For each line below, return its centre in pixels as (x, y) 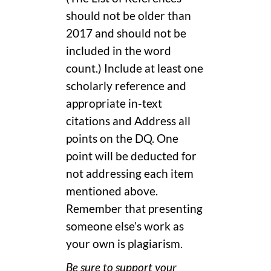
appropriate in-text (114, 103)
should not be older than (129, 15)
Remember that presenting (134, 208)
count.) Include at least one (135, 68)
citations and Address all (128, 121)
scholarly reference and (126, 86)
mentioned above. (112, 191)
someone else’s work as (125, 226)
